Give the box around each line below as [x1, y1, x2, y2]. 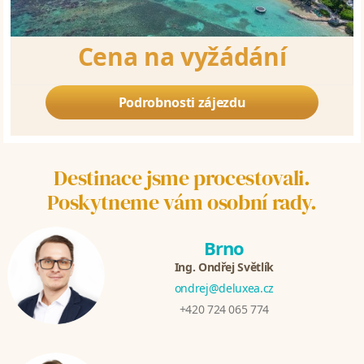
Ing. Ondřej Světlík [174, 259, 274, 275]
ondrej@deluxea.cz [174, 280, 274, 297]
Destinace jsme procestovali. [54, 163, 310, 193]
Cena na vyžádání [77, 40, 287, 74]
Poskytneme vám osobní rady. [47, 188, 317, 218]
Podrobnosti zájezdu [118, 93, 246, 112]
